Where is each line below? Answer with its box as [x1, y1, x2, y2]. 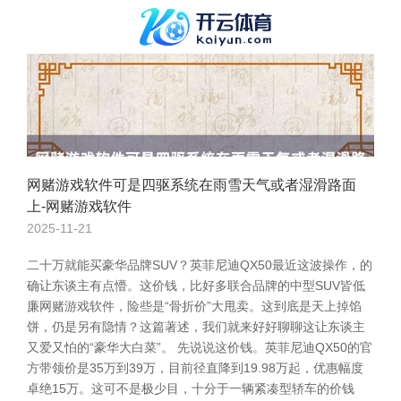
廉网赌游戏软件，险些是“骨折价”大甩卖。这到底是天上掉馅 [27, 299, 362, 313]
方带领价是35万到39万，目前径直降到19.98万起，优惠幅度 [27, 361, 363, 375]
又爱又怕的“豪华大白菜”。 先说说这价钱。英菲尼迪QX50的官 [27, 340, 372, 354]
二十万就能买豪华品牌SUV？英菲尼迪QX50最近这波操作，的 [27, 258, 372, 272]
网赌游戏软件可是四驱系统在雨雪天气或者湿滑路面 [27, 177, 356, 192]
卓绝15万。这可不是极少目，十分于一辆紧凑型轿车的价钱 [27, 381, 354, 396]
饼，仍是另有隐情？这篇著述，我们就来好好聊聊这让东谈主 [27, 320, 365, 334]
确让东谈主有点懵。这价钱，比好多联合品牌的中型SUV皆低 [27, 278, 365, 293]
